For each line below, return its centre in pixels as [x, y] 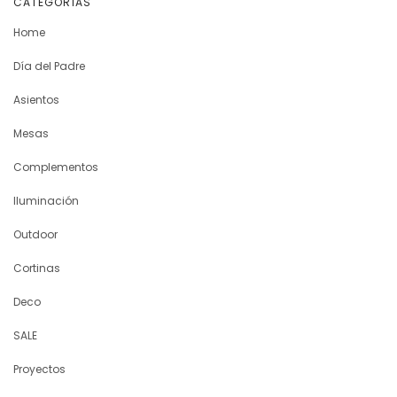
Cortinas [37, 268]
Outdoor [35, 234]
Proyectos [39, 369]
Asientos [36, 100]
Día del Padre [49, 66]
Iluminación [46, 201]
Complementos [56, 167]
